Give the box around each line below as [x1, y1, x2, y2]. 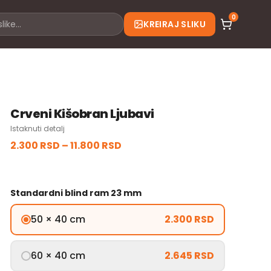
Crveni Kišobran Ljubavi [10, 105, 154, 122]
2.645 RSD [164, 249, 214, 263]
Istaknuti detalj [10, 123, 65, 134]
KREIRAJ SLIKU [143, 18, 206, 30]
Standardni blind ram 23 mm [10, 187, 142, 199]
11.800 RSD [70, 139, 122, 152]
